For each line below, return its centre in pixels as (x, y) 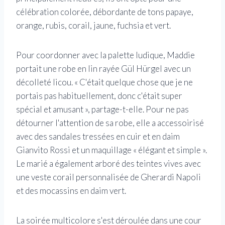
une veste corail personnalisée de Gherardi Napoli (108, 177)
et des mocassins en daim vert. (71, 191)
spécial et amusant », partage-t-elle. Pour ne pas (102, 109)
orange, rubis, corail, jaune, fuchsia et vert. (93, 26)
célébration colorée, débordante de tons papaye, (105, 12)
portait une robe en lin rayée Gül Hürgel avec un (103, 69)
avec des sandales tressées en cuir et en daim (98, 137)
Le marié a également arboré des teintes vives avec (108, 164)
